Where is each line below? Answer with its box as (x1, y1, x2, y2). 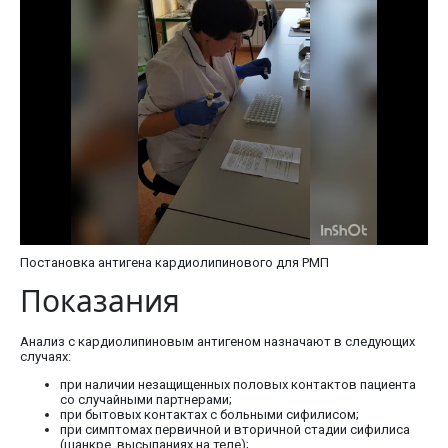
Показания (20, 279, 180, 321)
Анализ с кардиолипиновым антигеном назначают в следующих (20, 333, 415, 349)
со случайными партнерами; (60, 391, 232, 407)
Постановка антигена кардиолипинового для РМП (20, 254, 329, 270)
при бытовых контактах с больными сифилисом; (60, 406, 359, 422)
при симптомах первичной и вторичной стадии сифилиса (60, 421, 410, 437)
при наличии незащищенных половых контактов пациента (60, 376, 416, 392)
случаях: (20, 348, 71, 364)
